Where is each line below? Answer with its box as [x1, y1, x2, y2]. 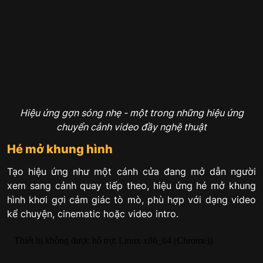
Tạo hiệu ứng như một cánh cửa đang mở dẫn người [7, 165, 256, 177]
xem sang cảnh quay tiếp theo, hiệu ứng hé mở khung [7, 179, 256, 191]
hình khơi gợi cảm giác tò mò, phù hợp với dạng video [7, 193, 256, 205]
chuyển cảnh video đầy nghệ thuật [56, 121, 207, 133]
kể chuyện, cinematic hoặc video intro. [7, 207, 178, 220]
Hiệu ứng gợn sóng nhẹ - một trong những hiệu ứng [19, 107, 244, 119]
